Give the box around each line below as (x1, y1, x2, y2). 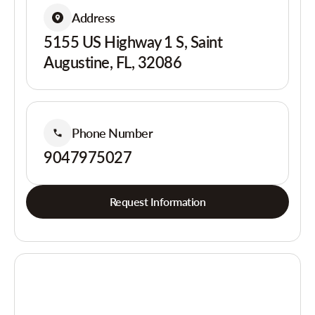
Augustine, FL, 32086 (44, 53, 182, 72)
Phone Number (72, 124, 153, 141)
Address (72, 9, 115, 25)
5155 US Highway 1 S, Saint (44, 32, 223, 51)
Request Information (109, 195, 206, 208)
